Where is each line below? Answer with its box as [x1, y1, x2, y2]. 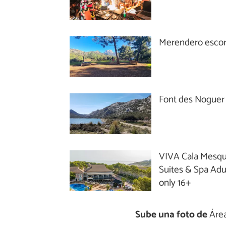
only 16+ [159, 175, 191, 191]
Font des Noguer [159, 91, 225, 107]
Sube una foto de [135, 206, 207, 222]
